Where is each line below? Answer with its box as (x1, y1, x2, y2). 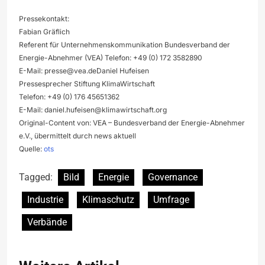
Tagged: (19, 171, 55, 183)
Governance (148, 171, 198, 183)
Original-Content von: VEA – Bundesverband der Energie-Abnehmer (19, 118, 245, 127)
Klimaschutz (82, 193, 134, 205)
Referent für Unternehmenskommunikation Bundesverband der (19, 40, 230, 49)
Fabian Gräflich (19, 27, 70, 36)
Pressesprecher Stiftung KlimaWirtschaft (19, 79, 155, 88)
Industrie (27, 193, 63, 205)
